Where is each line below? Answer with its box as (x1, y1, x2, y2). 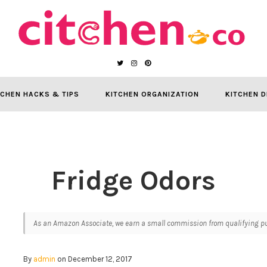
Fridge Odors (51, 164, 216, 197)
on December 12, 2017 (55, 254, 133, 263)
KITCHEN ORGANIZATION (105, 90, 199, 98)
